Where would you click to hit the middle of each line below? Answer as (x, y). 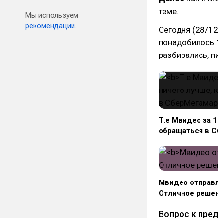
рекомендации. (51, 26)
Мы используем (52, 15)
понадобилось (187, 42)
